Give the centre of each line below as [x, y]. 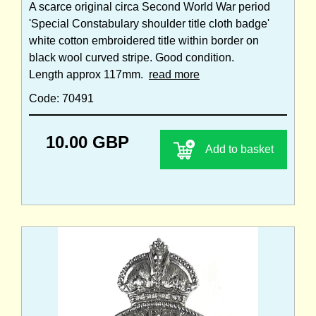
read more [174, 74]
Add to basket [239, 149]
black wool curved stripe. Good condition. [132, 57]
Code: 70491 [61, 98]
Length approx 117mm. [89, 74]
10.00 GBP [87, 142]
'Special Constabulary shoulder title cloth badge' [149, 23]
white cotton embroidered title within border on [144, 40]
